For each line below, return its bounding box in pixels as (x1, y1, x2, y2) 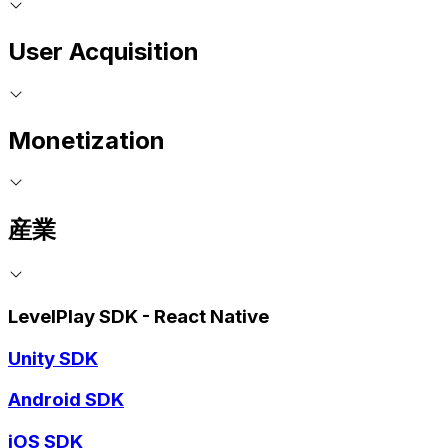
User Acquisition (8, 36, 199, 66)
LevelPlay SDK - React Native (8, 304, 269, 328)
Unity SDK (8, 346, 98, 370)
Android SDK (8, 388, 124, 412)
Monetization (8, 125, 165, 155)
